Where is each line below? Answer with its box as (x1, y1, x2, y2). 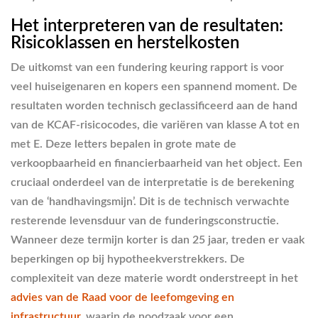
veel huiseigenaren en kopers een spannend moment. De (11, 80, 297, 92)
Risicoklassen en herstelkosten (11, 35, 239, 52)
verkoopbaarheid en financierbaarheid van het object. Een (11, 157, 302, 169)
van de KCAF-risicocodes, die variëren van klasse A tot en (11, 119, 300, 131)
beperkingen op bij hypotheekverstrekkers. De (11, 253, 245, 265)
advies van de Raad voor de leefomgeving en (11, 291, 234, 303)
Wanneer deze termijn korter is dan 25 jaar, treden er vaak (11, 234, 305, 246)
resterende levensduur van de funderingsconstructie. (11, 214, 279, 226)
